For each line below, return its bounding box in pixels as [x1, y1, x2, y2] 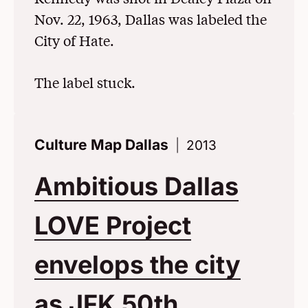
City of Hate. [34, 30, 114, 49]
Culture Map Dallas [34, 135, 168, 153]
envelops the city [34, 249, 241, 280]
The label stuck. [34, 72, 135, 91]
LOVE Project [34, 210, 191, 241]
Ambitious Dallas [34, 170, 239, 201]
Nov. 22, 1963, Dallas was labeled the [34, 9, 267, 28]
